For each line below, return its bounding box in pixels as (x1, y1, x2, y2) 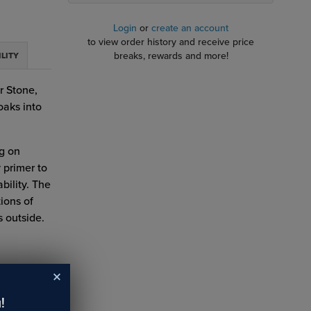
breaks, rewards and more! (113, 50, 228, 62)
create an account (151, 22, 229, 34)
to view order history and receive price (87, 36, 255, 48)
